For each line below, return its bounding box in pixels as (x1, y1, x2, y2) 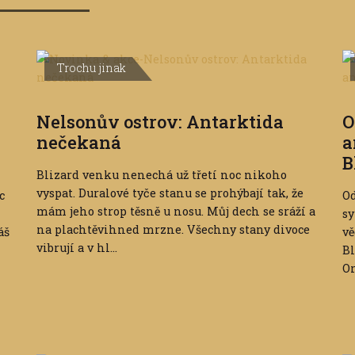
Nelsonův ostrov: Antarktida (36, 110, 284, 134)
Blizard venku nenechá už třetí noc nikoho (36, 167, 287, 183)
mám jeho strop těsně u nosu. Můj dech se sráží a (36, 204, 315, 219)
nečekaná (36, 131, 121, 155)
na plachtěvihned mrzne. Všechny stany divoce (36, 222, 310, 238)
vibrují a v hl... (36, 240, 117, 256)
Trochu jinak (56, 60, 126, 76)
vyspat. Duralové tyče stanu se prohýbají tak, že (36, 185, 303, 201)
